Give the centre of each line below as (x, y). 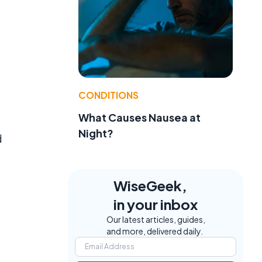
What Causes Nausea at (139, 118)
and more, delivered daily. (154, 231)
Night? (96, 133)
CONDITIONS (108, 95)
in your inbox (156, 204)
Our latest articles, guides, (156, 220)
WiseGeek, (150, 186)
